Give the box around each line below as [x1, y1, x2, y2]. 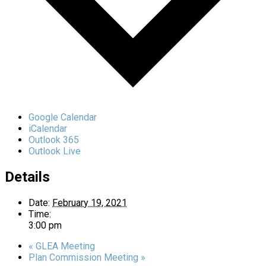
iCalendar [28, 123, 67, 135]
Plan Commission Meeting [28, 251, 141, 263]
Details [5, 169, 50, 186]
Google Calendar [28, 112, 97, 123]
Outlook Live [28, 145, 81, 157]
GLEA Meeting [33, 240, 95, 252]
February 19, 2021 [52, 197, 127, 208]
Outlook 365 [28, 134, 79, 146]
